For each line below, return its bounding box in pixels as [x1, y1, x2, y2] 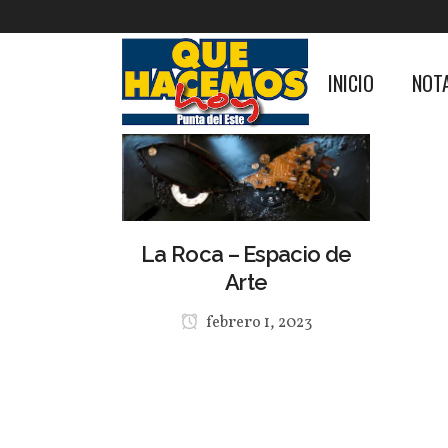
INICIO [328, 68, 375, 98]
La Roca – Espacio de [141, 240, 352, 267]
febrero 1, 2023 [202, 311, 312, 334]
